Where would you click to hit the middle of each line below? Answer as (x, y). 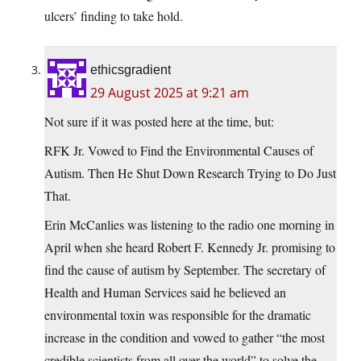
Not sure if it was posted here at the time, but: (159, 122)
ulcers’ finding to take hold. (114, 16)
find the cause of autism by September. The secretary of (185, 270)
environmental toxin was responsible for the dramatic (178, 315)
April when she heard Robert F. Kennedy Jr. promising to (190, 247)
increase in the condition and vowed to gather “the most (185, 338)
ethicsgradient (131, 70)
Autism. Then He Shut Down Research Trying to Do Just (190, 173)
